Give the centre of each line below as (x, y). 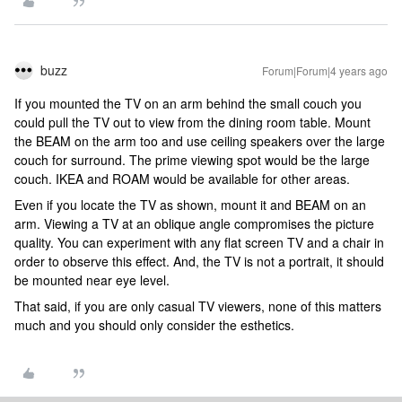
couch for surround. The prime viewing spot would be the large (192, 160)
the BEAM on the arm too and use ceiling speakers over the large (200, 141)
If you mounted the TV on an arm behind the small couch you (188, 104)
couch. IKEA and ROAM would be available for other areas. (182, 179)
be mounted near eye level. (92, 280)
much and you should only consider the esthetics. (154, 325)
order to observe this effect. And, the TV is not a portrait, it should (199, 262)
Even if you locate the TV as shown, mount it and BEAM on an (190, 205)
